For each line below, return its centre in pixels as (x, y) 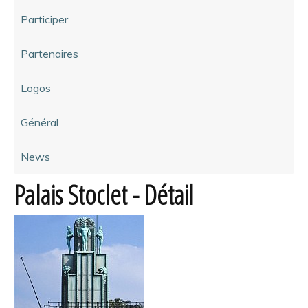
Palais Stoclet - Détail (104, 194)
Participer (44, 19)
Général (40, 122)
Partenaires (49, 53)
